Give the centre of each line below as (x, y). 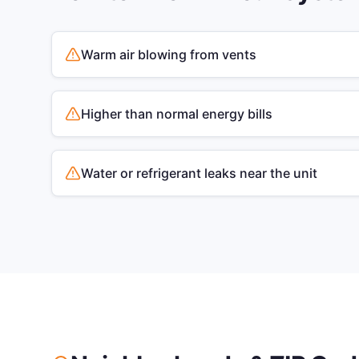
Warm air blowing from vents (169, 54)
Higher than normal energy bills (177, 114)
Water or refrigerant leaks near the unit (199, 173)
